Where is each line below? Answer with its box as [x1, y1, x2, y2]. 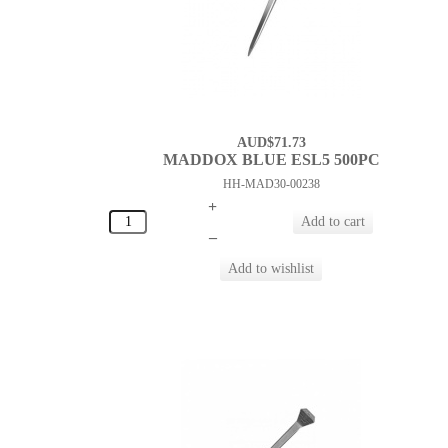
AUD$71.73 [236, 135, 306, 151]
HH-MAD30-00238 [222, 177, 320, 192]
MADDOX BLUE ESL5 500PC [162, 151, 380, 169]
